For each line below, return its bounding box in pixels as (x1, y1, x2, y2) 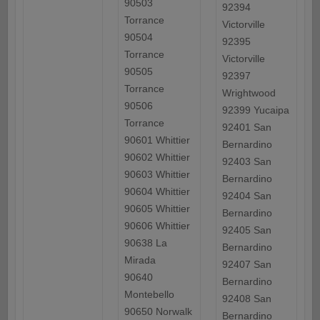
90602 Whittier (124, 151, 190, 164)
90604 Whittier (124, 186, 190, 198)
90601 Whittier (124, 134, 190, 146)
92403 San (221, 156, 271, 168)
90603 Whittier (124, 169, 190, 181)
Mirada (124, 254, 156, 266)
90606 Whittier (124, 220, 190, 232)
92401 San (221, 121, 271, 134)
